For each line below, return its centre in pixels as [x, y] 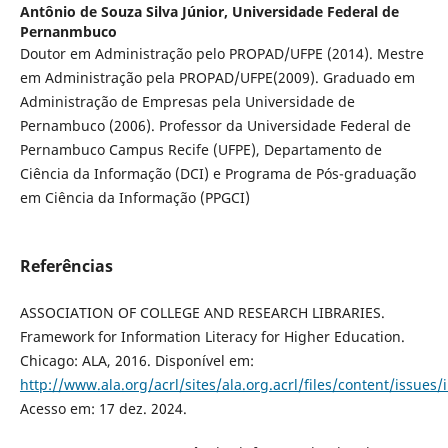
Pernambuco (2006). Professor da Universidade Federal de [215, 126]
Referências [66, 265]
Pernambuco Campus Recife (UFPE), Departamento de [200, 150]
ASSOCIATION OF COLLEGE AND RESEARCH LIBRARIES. [202, 312]
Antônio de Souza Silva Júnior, [125, 12]
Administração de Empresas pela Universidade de [187, 102]
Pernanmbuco [68, 32]
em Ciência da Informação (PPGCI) [134, 198]
